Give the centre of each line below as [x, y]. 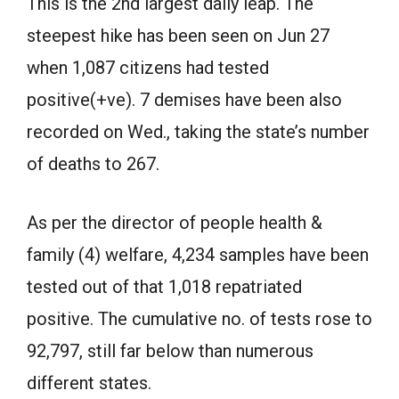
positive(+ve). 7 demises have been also [184, 100]
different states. [89, 383]
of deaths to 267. [93, 164]
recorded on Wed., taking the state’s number [198, 132]
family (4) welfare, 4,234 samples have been [198, 255]
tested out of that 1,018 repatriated [164, 287]
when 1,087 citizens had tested [148, 68]
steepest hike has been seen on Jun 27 [178, 36]
